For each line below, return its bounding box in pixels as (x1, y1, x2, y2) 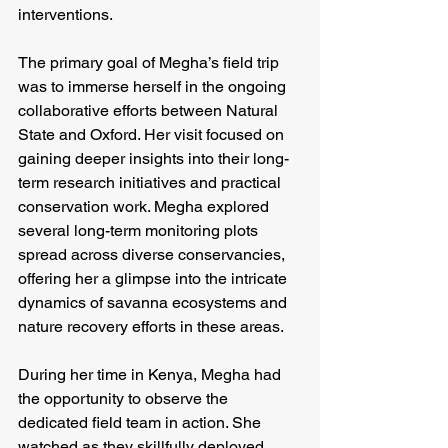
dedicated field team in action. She (18, 413, 265, 432)
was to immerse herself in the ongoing (18, 77, 290, 96)
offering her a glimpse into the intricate (18, 269, 291, 288)
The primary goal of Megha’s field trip (18, 53, 283, 72)
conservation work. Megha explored (18, 197, 273, 216)
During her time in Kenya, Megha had (18, 365, 285, 384)
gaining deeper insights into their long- (18, 149, 289, 168)
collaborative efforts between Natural (18, 101, 282, 120)
